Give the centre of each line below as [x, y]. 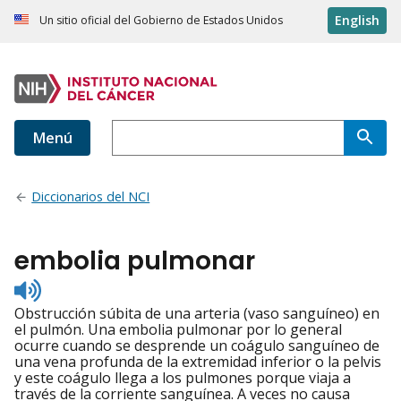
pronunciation [89, 318]
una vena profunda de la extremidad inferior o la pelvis [198, 362]
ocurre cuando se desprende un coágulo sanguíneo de [197, 346]
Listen [60, 286]
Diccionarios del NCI [91, 197]
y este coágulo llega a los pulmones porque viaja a [183, 378]
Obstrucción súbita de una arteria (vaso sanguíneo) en [197, 314]
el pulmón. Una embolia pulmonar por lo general [178, 330]
